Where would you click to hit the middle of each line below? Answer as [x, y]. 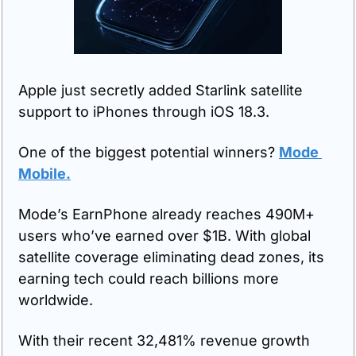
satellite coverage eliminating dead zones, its [171, 257]
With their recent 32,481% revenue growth [164, 340]
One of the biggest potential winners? [149, 152]
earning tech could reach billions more [149, 278]
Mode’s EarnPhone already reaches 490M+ [166, 214]
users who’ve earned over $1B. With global [164, 235]
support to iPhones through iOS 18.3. [144, 111]
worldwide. [58, 300]
